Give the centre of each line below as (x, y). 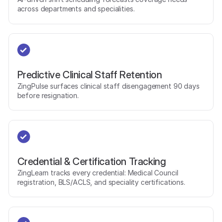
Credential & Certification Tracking (91, 161)
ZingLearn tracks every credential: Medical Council (98, 172)
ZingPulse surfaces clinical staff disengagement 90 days (108, 86)
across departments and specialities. (76, 8)
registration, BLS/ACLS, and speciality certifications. (101, 182)
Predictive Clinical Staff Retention (89, 74)
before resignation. (48, 95)
